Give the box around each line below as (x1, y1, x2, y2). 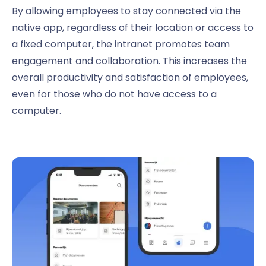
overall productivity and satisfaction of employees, (12, 71, 248, 85)
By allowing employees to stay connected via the (12, 4, 241, 18)
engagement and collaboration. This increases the (12, 54, 247, 68)
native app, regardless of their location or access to (12, 21, 254, 35)
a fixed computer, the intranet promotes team (12, 37, 230, 52)
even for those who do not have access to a (12, 87, 217, 102)
